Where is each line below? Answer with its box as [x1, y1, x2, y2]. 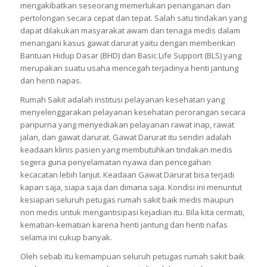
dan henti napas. [20, 75, 82, 86]
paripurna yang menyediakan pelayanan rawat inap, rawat [20, 119, 234, 131]
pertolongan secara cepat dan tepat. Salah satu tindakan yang [20, 13, 247, 24]
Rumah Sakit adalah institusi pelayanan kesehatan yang [20, 94, 225, 105]
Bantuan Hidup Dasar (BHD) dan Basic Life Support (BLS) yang [20, 50, 241, 61]
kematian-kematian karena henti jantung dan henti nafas [20, 219, 228, 231]
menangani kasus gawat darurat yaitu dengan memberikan [20, 38, 235, 49]
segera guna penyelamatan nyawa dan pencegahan [20, 157, 211, 168]
